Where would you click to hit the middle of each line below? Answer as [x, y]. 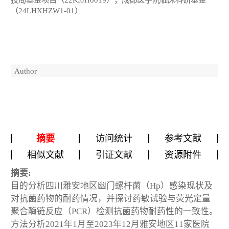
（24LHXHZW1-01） [47, 11]
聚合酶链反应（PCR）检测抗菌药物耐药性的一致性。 [114, 211]
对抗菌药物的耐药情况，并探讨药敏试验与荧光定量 [111, 198]
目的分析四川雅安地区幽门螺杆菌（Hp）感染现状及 [112, 186]
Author [26, 71]
